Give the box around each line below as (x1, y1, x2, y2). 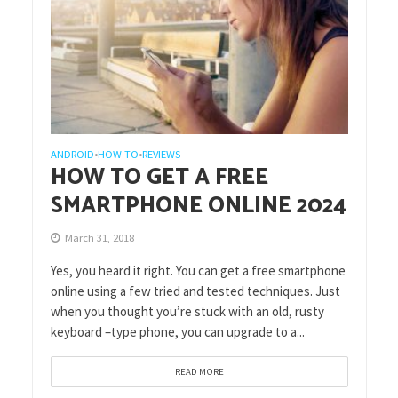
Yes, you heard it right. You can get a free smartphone (50, 261, 346, 279)
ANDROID (50, 147, 94, 161)
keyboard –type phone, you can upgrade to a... (50, 322, 305, 340)
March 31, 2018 (64, 230, 134, 244)
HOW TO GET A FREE (50, 158, 268, 196)
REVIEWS (141, 147, 180, 161)
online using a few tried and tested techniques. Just (50, 282, 340, 299)
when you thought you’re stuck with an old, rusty (50, 302, 324, 320)
